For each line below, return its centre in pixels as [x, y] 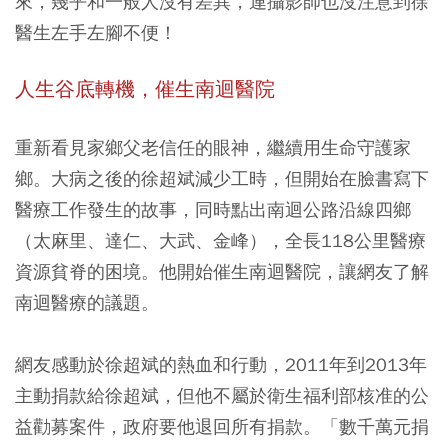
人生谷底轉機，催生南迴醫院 [145, 89]
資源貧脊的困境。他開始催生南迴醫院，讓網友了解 [222, 271]
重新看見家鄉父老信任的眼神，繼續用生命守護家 [213, 147]
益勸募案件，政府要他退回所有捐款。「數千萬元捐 [222, 426]
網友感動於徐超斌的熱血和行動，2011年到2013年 [221, 364]
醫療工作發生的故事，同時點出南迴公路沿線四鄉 [213, 209]
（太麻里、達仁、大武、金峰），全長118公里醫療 [220, 240]
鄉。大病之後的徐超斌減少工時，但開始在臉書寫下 [222, 178]
